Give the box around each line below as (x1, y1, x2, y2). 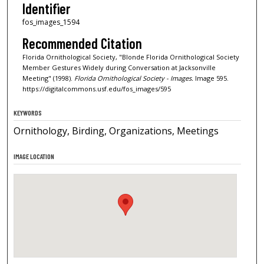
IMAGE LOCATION (14, 151, 55, 160)
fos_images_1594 (22, 17, 80, 28)
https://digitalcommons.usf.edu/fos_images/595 (22, 84, 171, 93)
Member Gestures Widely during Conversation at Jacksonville (22, 62, 216, 72)
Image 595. (193, 73, 229, 82)
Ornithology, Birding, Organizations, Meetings (14, 124, 219, 137)
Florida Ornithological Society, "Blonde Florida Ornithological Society (22, 52, 239, 61)
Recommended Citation (22, 34, 142, 52)
